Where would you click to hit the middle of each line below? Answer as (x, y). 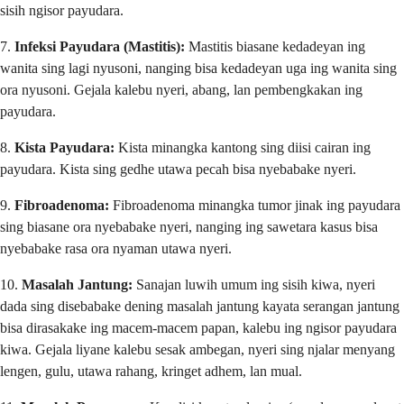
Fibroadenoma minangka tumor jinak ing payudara (255, 205)
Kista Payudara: (64, 147)
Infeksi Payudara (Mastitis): (100, 46)
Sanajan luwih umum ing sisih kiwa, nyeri (254, 284)
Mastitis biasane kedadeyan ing (275, 46)
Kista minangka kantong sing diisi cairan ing (243, 147)
